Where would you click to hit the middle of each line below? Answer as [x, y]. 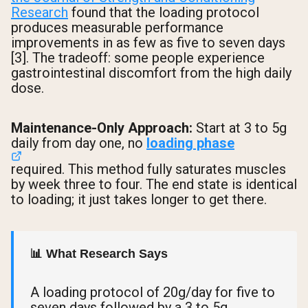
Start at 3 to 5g [240, 128]
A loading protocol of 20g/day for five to [153, 292]
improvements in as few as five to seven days [148, 43]
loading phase [190, 143]
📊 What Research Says [99, 253]
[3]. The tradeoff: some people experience [138, 58]
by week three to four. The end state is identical [154, 184]
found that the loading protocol [164, 13]
